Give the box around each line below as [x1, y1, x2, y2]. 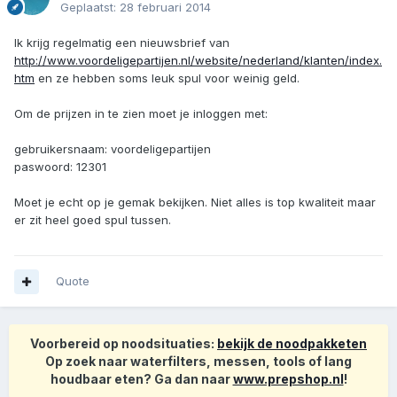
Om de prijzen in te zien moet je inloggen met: [14, 106, 268, 121]
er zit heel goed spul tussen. [14, 213, 171, 228]
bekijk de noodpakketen [217, 336, 367, 352]
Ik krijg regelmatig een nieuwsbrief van [14, 35, 230, 51]
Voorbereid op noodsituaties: [30, 336, 217, 352]
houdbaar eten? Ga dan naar [50, 371, 233, 387]
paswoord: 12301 [14, 160, 106, 175]
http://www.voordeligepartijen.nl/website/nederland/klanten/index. [14, 53, 382, 68]
